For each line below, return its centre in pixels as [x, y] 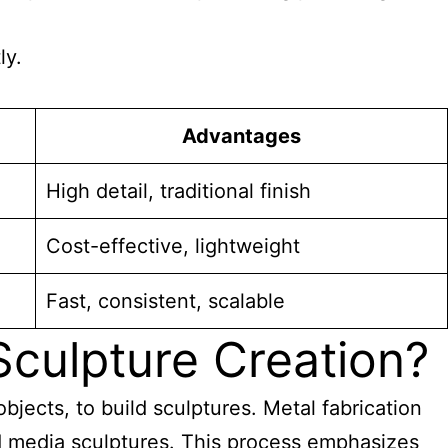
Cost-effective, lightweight [173, 246]
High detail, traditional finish [178, 191]
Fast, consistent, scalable [165, 301]
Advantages [241, 136]
